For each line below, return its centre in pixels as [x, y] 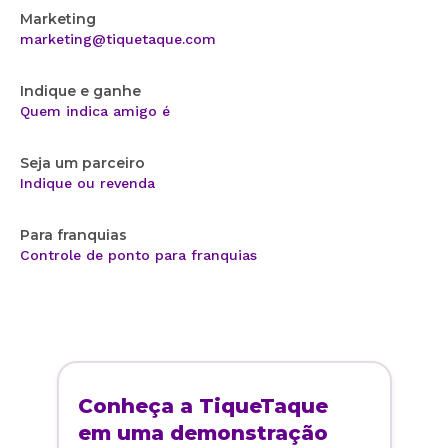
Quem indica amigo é [95, 111]
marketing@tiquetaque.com [118, 39]
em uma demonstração [203, 432]
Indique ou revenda [87, 183]
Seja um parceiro [82, 163]
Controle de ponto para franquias [138, 255]
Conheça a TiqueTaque [203, 405]
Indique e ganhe [80, 91]
